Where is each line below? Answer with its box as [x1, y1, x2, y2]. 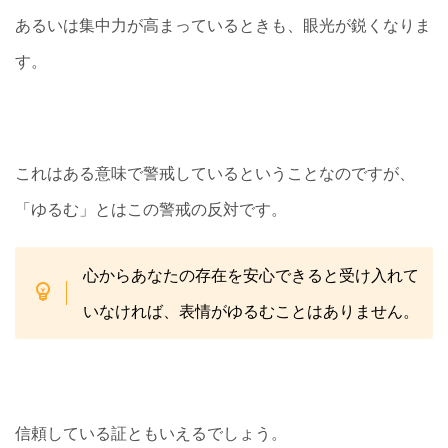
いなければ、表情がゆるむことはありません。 [82, 300, 419, 321]
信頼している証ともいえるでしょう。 [15, 422, 287, 443]
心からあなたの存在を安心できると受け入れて [82, 264, 419, 285]
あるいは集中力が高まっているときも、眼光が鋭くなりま [15, 14, 431, 35]
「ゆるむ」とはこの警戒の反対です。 [15, 198, 287, 219]
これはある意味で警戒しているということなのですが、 [15, 162, 415, 183]
